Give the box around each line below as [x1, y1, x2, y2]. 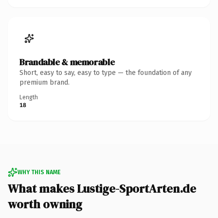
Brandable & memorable [19, 55, 115, 68]
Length [19, 93, 38, 101]
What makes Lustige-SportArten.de [8, 180, 196, 197]
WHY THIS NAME [18, 168, 60, 176]
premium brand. [19, 78, 70, 87]
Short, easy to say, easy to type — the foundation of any [19, 68, 192, 77]
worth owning [8, 196, 82, 212]
